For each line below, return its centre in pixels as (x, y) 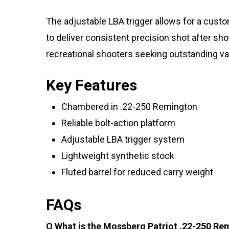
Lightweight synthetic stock (118, 156)
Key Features (91, 85)
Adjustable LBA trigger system (123, 140)
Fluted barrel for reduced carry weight (137, 172)
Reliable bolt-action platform (118, 123)
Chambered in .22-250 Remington (129, 107)
